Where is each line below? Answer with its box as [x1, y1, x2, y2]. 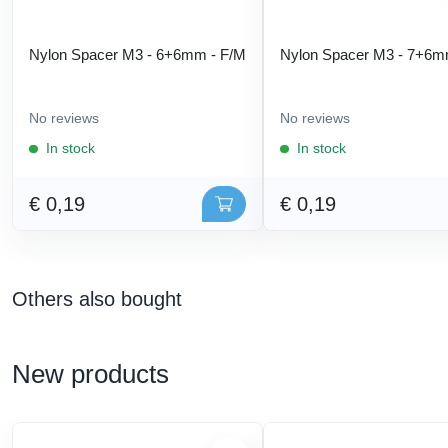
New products [12, 359, 169, 390]
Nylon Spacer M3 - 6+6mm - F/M [29, 45, 246, 63]
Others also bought [12, 288, 182, 311]
